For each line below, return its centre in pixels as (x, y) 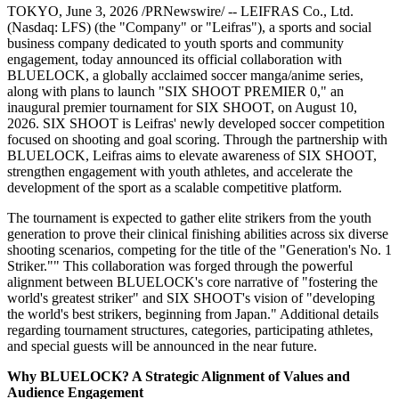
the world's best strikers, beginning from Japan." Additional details (193, 314)
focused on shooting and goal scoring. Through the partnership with (197, 140)
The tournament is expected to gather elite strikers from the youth (189, 218)
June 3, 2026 (102, 12)
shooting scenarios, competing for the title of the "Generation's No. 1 (199, 250)
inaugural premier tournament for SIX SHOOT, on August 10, (182, 108)
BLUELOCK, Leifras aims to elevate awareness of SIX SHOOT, (192, 156)
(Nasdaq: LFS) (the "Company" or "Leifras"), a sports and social (189, 28)
